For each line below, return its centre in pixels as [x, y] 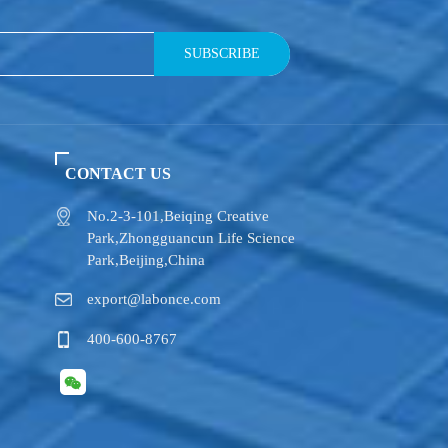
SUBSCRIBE [222, 54]
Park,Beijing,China [146, 260]
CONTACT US [118, 174]
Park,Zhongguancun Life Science [191, 238]
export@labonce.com [154, 299]
